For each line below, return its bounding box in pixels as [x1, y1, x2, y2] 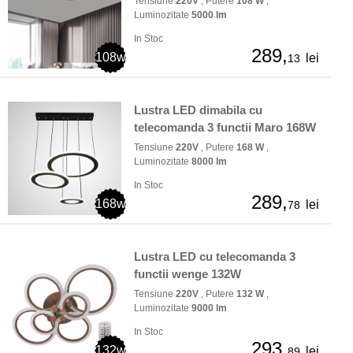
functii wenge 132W [134, 267, 241, 281]
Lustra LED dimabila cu [134, 103, 262, 117]
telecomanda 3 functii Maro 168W [134, 121, 316, 135]
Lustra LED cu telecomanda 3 [134, 250, 295, 264]
